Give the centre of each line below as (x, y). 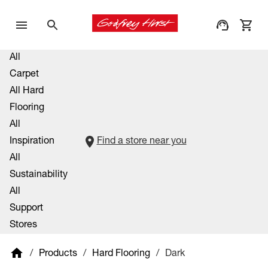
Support (26, 209)
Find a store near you (141, 142)
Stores (23, 226)
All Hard (27, 92)
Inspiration (32, 142)
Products (58, 254)
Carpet (24, 75)
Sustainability (39, 175)
